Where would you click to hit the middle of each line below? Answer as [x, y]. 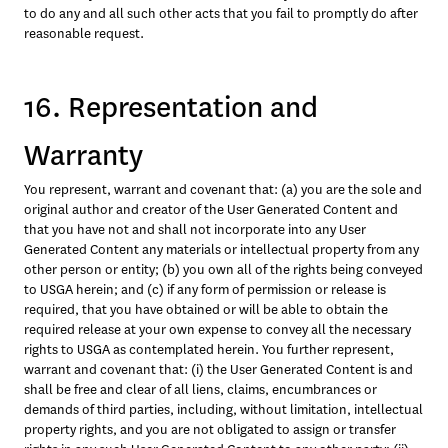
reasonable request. [84, 33]
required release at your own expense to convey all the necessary [217, 329]
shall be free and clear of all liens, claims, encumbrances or [200, 389]
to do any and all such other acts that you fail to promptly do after [221, 13]
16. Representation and [171, 107]
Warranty [83, 155]
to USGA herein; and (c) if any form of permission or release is [205, 289]
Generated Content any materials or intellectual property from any [221, 249]
